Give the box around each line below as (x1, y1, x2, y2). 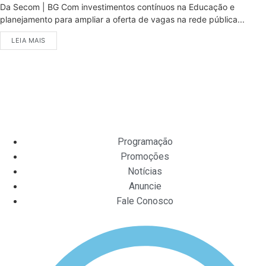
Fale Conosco (116, 195, 173, 207)
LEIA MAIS (11, 36, 46, 45)
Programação (117, 135, 173, 147)
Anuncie (128, 180, 161, 192)
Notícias (128, 165, 162, 177)
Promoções (121, 150, 169, 162)
